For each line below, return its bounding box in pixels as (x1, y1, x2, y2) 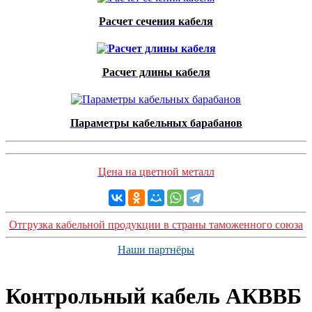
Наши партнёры (118, 244, 194, 256)
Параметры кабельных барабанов (70, 117, 242, 129)
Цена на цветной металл (97, 166, 214, 178)
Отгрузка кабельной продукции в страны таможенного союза (9, 219, 303, 231)
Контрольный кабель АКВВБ (6, 283, 302, 309)
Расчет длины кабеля (102, 66, 210, 78)
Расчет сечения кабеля (99, 15, 213, 27)
